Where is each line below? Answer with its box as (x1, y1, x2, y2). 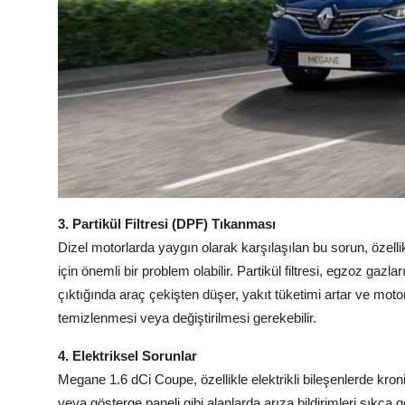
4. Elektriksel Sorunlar (58, 348, 197, 364)
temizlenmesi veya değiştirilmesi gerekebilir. (58, 310, 316, 326)
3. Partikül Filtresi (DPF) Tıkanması (58, 216, 276, 232)
